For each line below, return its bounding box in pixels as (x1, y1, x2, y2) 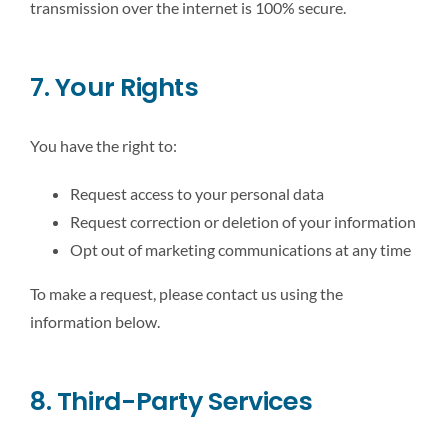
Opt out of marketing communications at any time (70, 239, 411, 259)
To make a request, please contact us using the (30, 283, 343, 303)
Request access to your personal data (70, 183, 324, 203)
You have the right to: (30, 135, 177, 155)
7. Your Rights (30, 68, 199, 105)
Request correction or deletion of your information (70, 211, 416, 231)
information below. (30, 311, 160, 331)
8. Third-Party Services (30, 382, 313, 419)
